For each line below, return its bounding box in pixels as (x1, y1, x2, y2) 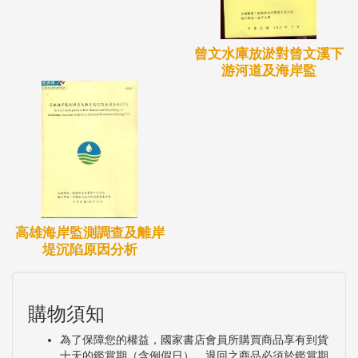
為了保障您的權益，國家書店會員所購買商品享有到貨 (60, 334, 328, 347)
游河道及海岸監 (221, 63, 316, 79)
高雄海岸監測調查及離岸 (14, 225, 165, 241)
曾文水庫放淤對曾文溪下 (193, 46, 344, 62)
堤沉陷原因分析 (42, 242, 137, 258)
